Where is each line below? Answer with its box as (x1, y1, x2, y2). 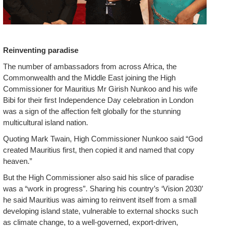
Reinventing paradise (3, 46, 78, 55)
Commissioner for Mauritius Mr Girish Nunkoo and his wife (3, 84, 197, 94)
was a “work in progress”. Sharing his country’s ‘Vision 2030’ (3, 184, 203, 193)
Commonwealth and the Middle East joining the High (3, 73, 176, 82)
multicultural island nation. (3, 118, 88, 127)
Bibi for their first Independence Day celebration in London (3, 96, 193, 105)
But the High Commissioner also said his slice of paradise (3, 173, 194, 182)
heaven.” (3, 157, 32, 166)
